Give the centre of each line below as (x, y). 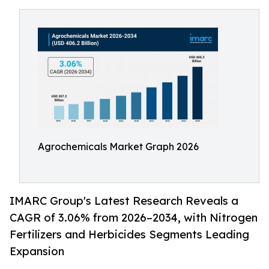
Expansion (37, 251)
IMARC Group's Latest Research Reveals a (124, 201)
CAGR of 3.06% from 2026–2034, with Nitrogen (134, 218)
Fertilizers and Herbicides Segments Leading (129, 234)
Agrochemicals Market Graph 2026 (118, 147)
